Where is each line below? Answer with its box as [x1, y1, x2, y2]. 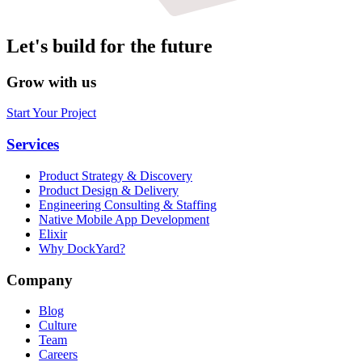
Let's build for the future [6, 35, 213, 57]
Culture [39, 318, 77, 333]
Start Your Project [6, 106, 96, 120]
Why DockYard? [39, 241, 125, 255]
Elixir [39, 226, 67, 241]
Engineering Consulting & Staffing [39, 197, 217, 212]
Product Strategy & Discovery [39, 168, 192, 183]
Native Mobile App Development [39, 212, 209, 226]
